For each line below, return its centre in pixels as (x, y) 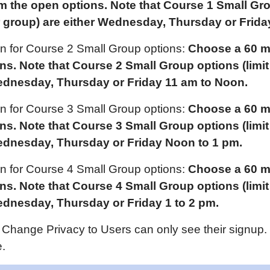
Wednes (120, 22)
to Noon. (224, 82)
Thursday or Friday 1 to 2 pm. (138, 203)
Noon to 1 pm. (204, 143)
